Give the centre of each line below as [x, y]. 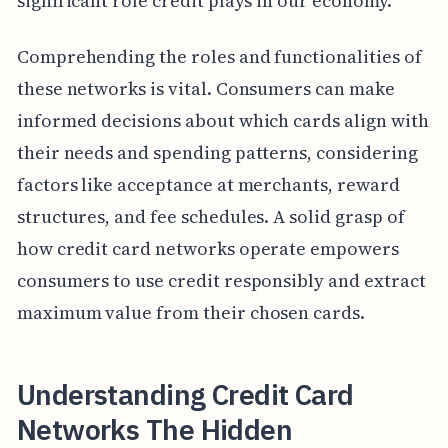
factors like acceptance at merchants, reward [208, 184]
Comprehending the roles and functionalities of [219, 56]
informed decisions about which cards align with [222, 120]
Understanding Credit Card [185, 394]
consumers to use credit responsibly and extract [221, 280]
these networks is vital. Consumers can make [205, 88]
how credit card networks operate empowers [207, 248]
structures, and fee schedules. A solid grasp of [210, 216]
